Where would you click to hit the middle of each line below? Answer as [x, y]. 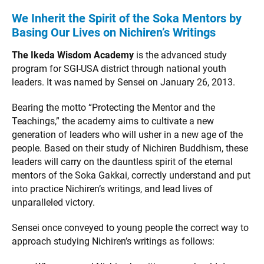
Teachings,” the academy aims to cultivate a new [113, 121]
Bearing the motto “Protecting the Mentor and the [113, 107]
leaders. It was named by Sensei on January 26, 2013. [123, 82]
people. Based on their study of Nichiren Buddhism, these [130, 148]
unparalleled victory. [53, 202]
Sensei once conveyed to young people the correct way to [130, 227]
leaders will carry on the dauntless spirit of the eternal [122, 161]
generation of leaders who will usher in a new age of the [127, 134]
